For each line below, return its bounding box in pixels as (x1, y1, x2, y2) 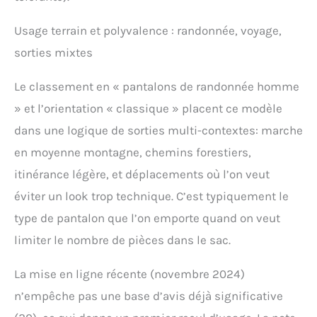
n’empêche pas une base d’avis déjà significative (14, 289, 283, 304)
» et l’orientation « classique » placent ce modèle (14, 101, 282, 116)
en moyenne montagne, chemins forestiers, (14, 145, 251, 160)
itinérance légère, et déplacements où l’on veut (14, 167, 270, 182)
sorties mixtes (14, 45, 93, 60)
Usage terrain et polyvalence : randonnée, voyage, (14, 23, 282, 38)
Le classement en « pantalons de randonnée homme (14, 79, 299, 94)
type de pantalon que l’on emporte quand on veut (14, 211, 280, 226)
